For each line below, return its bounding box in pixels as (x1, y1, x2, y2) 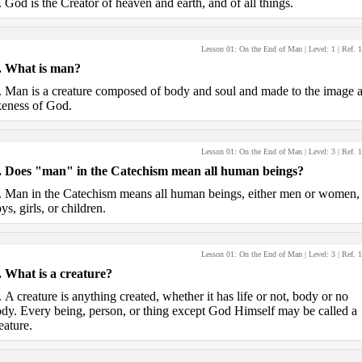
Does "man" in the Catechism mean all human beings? (4, 164, 304, 178)
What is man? (4, 61, 81, 75)
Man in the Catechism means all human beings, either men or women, (4, 187, 360, 200)
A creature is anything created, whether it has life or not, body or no (4, 289, 348, 303)
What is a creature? (4, 267, 112, 280)
